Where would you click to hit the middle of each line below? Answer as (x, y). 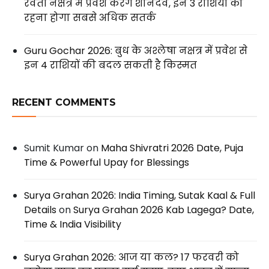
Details (40, 210)
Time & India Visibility (73, 225)
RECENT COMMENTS (64, 103)
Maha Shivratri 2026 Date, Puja (172, 148)
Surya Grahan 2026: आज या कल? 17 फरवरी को (131, 258)
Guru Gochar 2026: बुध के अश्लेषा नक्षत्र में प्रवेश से (136, 51)
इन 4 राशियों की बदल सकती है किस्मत (110, 65)
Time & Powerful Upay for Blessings (107, 163)
